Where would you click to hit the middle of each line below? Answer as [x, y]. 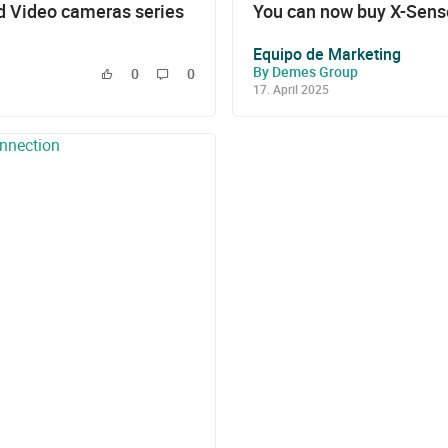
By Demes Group [305, 71]
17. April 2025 [291, 88]
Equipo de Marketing [327, 53]
